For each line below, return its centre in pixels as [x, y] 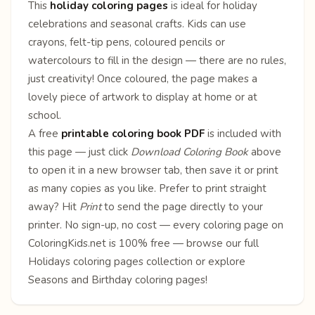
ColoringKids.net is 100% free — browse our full [143, 243]
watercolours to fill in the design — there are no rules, [157, 60]
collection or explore [194, 261]
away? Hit [54, 206]
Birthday [112, 279]
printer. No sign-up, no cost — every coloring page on [156, 225]
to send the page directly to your [182, 206]
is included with [243, 133]
